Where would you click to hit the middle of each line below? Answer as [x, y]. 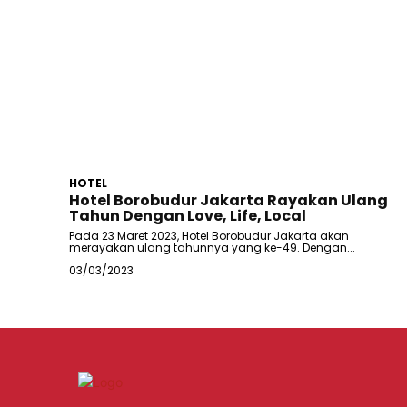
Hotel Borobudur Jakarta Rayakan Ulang [228, 201]
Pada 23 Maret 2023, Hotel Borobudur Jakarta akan [209, 236]
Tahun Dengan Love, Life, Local [188, 216]
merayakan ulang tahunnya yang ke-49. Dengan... [212, 248]
